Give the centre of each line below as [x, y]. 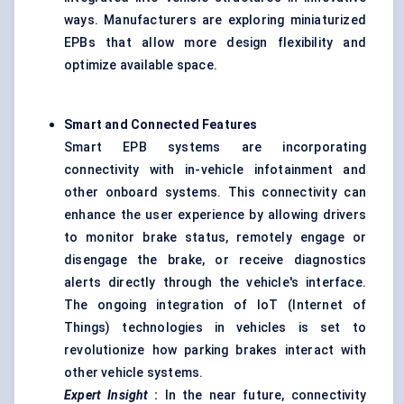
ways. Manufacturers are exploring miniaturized [215, 20]
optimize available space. [141, 65]
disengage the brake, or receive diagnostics [215, 260]
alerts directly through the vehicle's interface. [215, 283]
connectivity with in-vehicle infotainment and [215, 170]
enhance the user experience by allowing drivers [215, 215]
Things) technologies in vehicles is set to [215, 328]
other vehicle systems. [134, 373]
